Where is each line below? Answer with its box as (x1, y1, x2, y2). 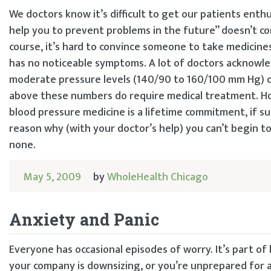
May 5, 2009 (24, 168, 81, 186)
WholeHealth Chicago (107, 168, 209, 186)
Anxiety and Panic (9, 209, 159, 230)
